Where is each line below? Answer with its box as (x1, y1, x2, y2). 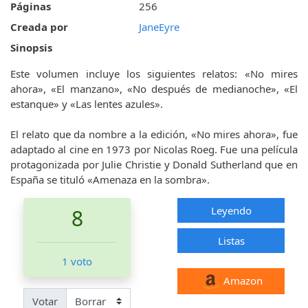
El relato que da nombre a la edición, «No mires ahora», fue (10, 127, 298, 142)
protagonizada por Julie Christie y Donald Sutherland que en (10, 157, 298, 172)
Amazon (220, 274, 263, 288)
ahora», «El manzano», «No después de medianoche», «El (10, 82, 298, 96)
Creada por (10, 20, 68, 34)
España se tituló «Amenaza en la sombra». (10, 173, 210, 187)
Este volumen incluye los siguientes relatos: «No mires (10, 67, 298, 81)
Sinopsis (10, 41, 52, 55)
